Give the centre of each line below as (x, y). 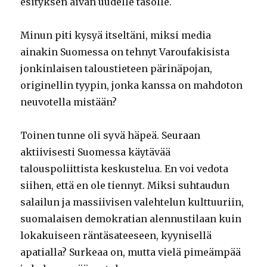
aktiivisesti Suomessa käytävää (96, 152)
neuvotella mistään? (69, 102)
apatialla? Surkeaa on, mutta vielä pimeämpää (131, 252)
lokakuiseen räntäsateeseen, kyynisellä (116, 235)
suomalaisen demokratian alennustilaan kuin (131, 218)
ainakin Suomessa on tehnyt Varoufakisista (125, 52)
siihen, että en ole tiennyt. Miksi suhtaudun (125, 185)
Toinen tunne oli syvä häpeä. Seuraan (111, 135)
